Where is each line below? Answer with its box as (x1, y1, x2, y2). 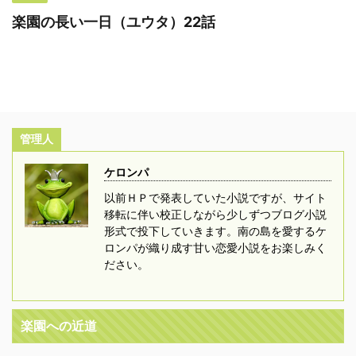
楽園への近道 (21, 318, 97, 334)
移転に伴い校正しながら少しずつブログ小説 (104, 207, 327, 221)
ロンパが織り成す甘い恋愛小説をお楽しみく (104, 241, 327, 254)
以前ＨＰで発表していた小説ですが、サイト (104, 191, 327, 204)
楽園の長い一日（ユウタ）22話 (12, 14, 215, 30)
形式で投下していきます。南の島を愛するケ (104, 224, 327, 238)
